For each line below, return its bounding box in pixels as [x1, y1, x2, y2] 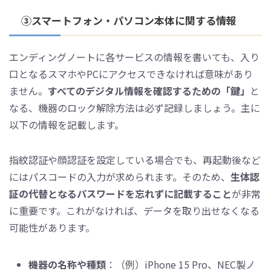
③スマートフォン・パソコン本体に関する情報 [21, 13, 237, 28]
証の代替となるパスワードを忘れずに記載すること [9, 186, 232, 201]
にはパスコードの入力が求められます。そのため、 [9, 169, 230, 184]
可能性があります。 [9, 220, 95, 235]
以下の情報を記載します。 [9, 117, 124, 132]
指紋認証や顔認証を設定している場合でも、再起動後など [9, 152, 261, 168]
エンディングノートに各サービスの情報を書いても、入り [9, 50, 260, 65]
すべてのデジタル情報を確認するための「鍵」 [48, 83, 250, 99]
